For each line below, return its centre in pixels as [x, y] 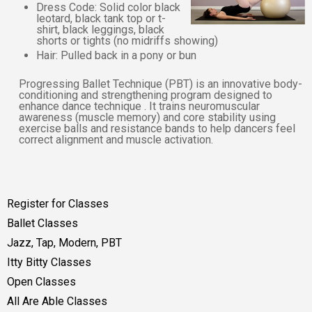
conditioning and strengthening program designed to [146, 95]
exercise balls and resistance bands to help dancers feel [157, 129]
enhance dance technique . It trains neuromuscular [140, 107]
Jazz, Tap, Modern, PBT [64, 243]
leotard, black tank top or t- [101, 19]
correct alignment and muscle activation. [116, 140]
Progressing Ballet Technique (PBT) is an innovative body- [161, 84]
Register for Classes [58, 204]
